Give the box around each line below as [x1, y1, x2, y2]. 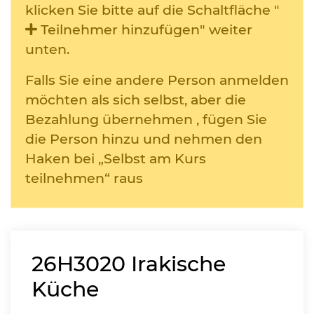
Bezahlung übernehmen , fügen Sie [25, 111, 267, 128]
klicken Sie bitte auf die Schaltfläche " [25, 1, 280, 18]
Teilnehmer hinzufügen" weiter [37, 21, 252, 38]
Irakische [131, 251, 226, 277]
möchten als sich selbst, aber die [25, 91, 246, 108]
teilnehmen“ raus [25, 170, 143, 186]
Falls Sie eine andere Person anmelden [25, 71, 289, 88]
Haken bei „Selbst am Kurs [25, 150, 206, 167]
